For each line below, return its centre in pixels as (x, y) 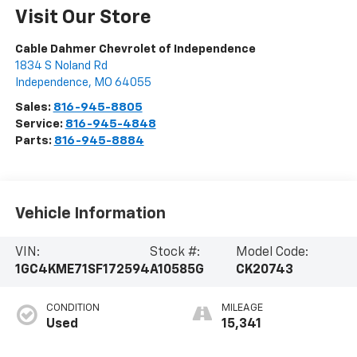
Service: (40, 124)
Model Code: (272, 253)
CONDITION (73, 308)
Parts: (34, 141)
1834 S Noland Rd (61, 66)
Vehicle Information (90, 213)
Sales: (34, 108)
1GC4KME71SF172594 (82, 271)
